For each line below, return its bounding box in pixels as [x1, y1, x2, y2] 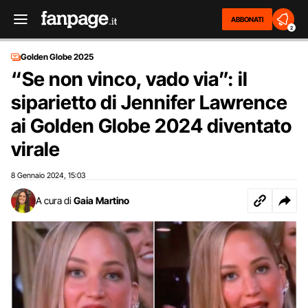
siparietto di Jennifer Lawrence [11, 91, 287, 114]
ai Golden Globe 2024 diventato [11, 114, 291, 137]
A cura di [36, 195, 71, 206]
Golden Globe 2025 [21, 52, 93, 62]
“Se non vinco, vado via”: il [11, 67, 247, 91]
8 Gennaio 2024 [11, 170, 64, 180]
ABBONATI [231, 15, 263, 23]
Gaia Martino [74, 195, 129, 206]
